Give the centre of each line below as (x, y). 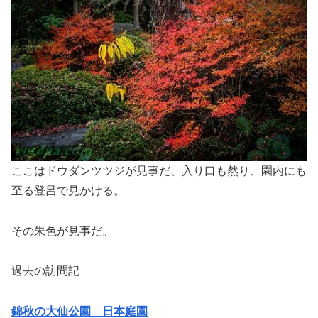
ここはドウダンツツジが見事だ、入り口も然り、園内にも (159, 170)
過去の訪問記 (45, 271)
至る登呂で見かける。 (68, 190)
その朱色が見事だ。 (62, 231)
